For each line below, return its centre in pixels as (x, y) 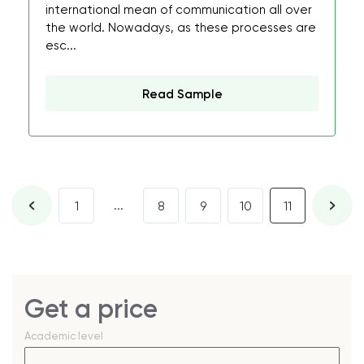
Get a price (91, 309)
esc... (61, 45)
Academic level (64, 336)
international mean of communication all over (179, 10)
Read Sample (182, 94)
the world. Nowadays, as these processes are (181, 28)
